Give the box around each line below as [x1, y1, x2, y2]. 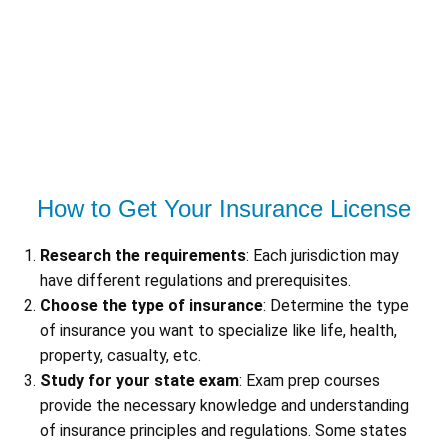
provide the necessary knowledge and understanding [40, 396, 409, 416]
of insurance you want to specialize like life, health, [40, 321, 397, 341]
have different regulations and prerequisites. [40, 271, 351, 291]
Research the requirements [40, 246, 246, 266]
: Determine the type [263, 296, 409, 316]
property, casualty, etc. [40, 346, 201, 366]
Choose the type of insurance [40, 296, 263, 316]
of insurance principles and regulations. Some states [40, 421, 407, 441]
